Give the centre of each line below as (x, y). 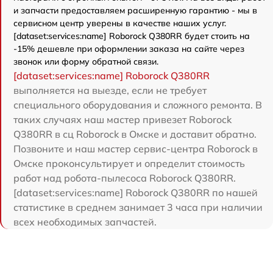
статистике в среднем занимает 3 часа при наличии (138, 207)
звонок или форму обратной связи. (86, 61)
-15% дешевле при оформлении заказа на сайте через (129, 48)
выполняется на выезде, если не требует (110, 90)
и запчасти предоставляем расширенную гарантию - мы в (135, 10)
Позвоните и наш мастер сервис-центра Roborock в (136, 148)
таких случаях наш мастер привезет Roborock (122, 119)
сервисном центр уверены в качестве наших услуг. (120, 23)
